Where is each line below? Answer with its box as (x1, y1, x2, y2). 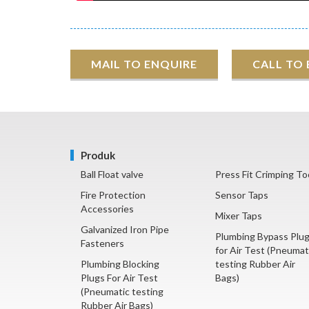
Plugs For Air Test (81, 272, 158, 284)
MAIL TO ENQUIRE (91, 57, 197, 71)
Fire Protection (81, 189, 146, 201)
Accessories (81, 203, 134, 215)
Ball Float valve (81, 168, 143, 181)
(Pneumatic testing (81, 286, 163, 298)
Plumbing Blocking (81, 258, 159, 270)
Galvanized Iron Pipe (81, 223, 169, 236)
